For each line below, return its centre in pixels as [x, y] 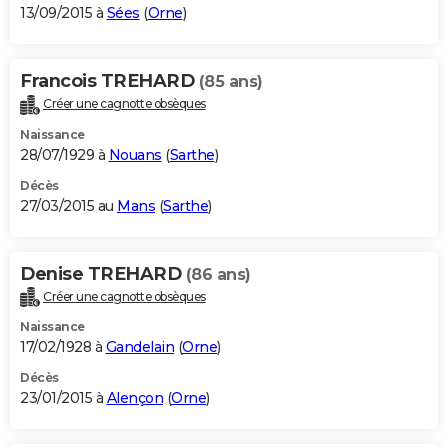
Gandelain [139, 347]
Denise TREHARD [103, 273]
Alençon [134, 398]
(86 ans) [218, 274]
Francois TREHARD [109, 80]
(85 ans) [230, 81]
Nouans [135, 154]
